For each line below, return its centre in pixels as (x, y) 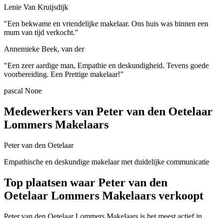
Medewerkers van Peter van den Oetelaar (108, 112)
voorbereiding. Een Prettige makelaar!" (64, 74)
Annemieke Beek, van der (44, 49)
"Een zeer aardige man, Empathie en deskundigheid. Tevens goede (106, 66)
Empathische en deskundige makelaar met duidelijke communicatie (107, 162)
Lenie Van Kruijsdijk (36, 7)
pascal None (23, 91)
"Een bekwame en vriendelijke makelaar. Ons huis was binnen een (106, 24)
